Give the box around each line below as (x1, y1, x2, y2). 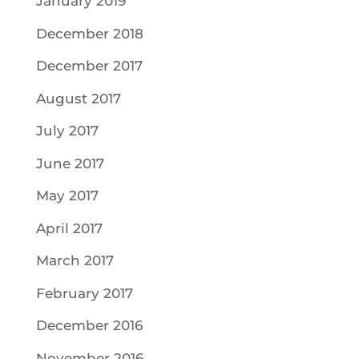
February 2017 (35, 284, 133, 301)
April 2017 (35, 220, 103, 236)
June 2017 (35, 155, 104, 171)
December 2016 (35, 317, 143, 333)
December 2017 (35, 58, 143, 74)
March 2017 (35, 252, 114, 268)
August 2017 (35, 90, 121, 107)
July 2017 (35, 123, 99, 139)
